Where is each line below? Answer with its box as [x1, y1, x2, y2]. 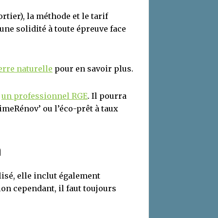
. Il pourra [88, 91, 127, 101]
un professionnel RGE [1, 91, 88, 101]
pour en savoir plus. [53, 63, 133, 73]
